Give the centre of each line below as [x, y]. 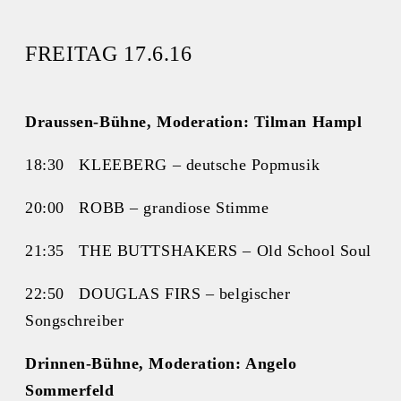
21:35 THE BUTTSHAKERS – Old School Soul [198, 250]
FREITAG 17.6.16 [109, 54]
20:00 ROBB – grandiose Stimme [147, 207]
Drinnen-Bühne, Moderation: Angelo [161, 363]
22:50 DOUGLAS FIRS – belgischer [158, 293]
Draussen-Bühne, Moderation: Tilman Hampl [194, 121]
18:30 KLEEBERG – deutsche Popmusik [173, 164]
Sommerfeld [70, 390]
